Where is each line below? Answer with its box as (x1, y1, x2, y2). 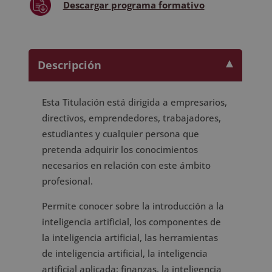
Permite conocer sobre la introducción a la (41, 200, 224, 212)
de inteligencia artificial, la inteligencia (41, 247, 208, 259)
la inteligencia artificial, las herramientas (41, 231, 218, 243)
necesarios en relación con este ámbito (41, 159, 211, 171)
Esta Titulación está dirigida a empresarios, (41, 96, 227, 108)
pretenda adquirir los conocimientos (41, 143, 198, 155)
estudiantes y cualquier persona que (41, 127, 199, 140)
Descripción (37, 58, 101, 72)
